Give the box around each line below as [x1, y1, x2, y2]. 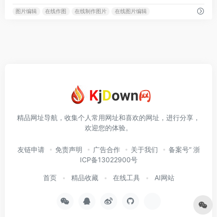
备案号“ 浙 [168, 145, 200, 154]
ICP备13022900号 [79, 155, 138, 164]
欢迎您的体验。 [85, 124, 132, 132]
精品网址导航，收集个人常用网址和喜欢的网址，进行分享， [17, 113, 200, 122]
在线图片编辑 [114, 8, 147, 15]
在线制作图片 [74, 8, 107, 15]
